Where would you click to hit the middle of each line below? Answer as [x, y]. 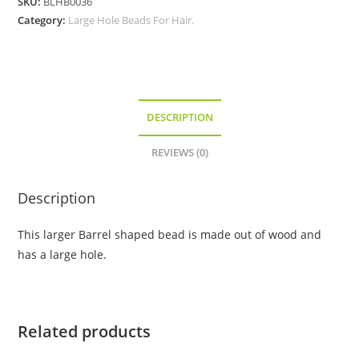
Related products [85, 332]
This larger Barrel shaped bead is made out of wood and [170, 235]
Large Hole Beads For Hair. [131, 20]
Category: [43, 20]
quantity [40, 54]
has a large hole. [63, 255]
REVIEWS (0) [179, 153]
